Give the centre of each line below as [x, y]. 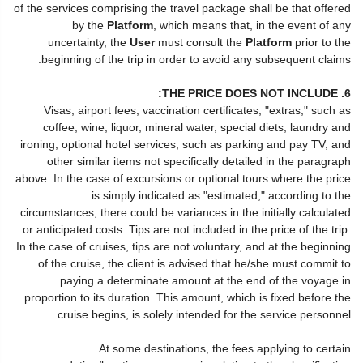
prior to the [321, 42]
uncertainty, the [89, 42]
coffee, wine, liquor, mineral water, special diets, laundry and [197, 127]
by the [90, 25]
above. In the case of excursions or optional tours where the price [183, 178]
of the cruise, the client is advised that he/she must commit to [194, 263]
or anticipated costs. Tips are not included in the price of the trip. [187, 229]
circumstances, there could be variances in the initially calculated [186, 212]
